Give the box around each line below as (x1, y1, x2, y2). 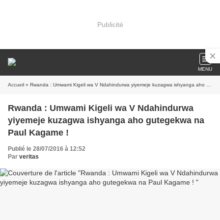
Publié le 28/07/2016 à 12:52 (8, 145, 85, 152)
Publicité (97, 20, 123, 28)
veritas (19, 153, 39, 160)
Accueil (8, 82, 24, 87)
